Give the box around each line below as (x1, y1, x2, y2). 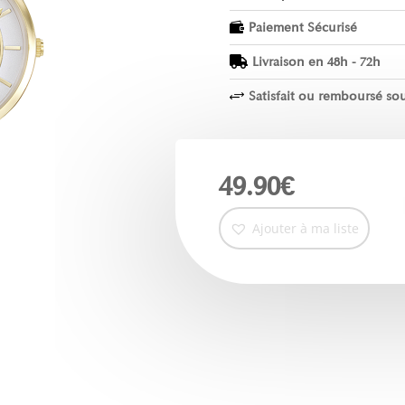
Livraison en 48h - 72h (251, 53, 381, 70)
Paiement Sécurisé (248, 19, 357, 35)
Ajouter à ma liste (251, 220, 359, 238)
